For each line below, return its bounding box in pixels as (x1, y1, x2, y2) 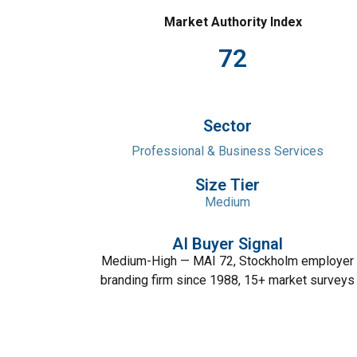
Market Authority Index (163, 14, 302, 29)
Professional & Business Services (131, 143, 324, 159)
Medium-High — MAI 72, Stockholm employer (100, 253, 354, 269)
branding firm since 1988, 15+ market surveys (100, 273, 355, 288)
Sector (202, 116, 252, 135)
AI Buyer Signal (171, 234, 283, 253)
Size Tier (194, 175, 260, 194)
